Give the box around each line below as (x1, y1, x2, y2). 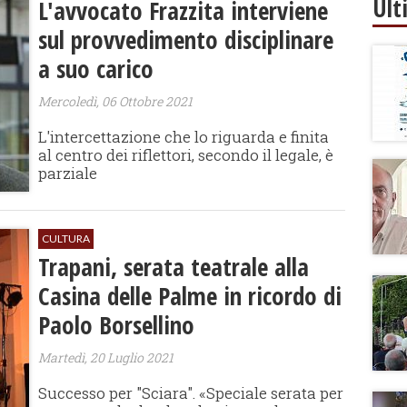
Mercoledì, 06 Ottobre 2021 (38, 93, 194, 110)
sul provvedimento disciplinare (38, 23, 334, 56)
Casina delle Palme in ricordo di (38, 279, 342, 313)
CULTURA (42, 232, 91, 245)
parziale (38, 163, 98, 184)
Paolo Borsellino (38, 308, 195, 342)
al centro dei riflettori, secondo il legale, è (38, 144, 334, 165)
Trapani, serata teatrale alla (38, 250, 310, 283)
